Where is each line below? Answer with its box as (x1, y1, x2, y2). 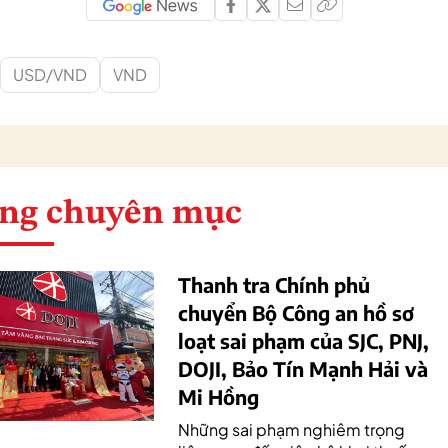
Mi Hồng (178, 384, 259, 409)
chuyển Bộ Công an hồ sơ (178, 300, 414, 325)
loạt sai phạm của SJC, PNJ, (178, 328, 429, 353)
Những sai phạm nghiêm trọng (178, 419, 405, 440)
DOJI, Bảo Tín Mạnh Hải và (178, 356, 428, 381)
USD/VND (13, 64, 87, 85)
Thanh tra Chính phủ (178, 272, 370, 297)
